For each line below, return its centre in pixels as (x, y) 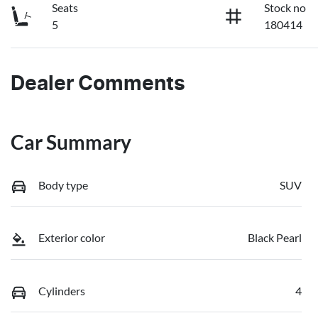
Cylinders (62, 290)
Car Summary (71, 142)
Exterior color (72, 238)
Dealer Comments (98, 84)
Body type (63, 185)
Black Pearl (275, 238)
